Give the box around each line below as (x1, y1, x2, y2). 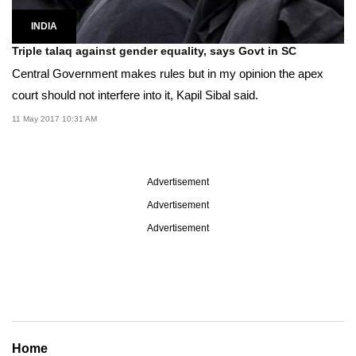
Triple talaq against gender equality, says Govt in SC (12, 44, 296, 57)
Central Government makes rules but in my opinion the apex (12, 66, 323, 80)
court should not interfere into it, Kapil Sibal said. (12, 87, 258, 102)
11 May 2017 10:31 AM (12, 114, 97, 123)
